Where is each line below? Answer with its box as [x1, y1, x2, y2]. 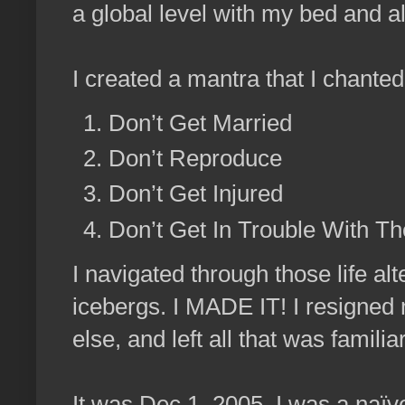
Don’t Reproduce [108, 145, 282, 172]
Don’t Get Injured [108, 180, 283, 208]
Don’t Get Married [108, 108, 292, 137]
